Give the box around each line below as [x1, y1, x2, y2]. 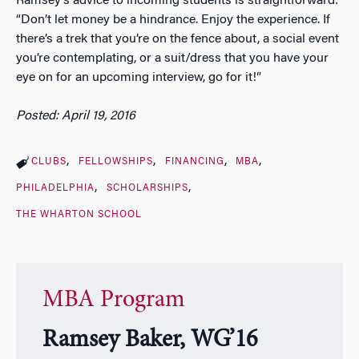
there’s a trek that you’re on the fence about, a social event [16, 32, 339, 46]
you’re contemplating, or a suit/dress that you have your [16, 51, 329, 65]
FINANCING [164, 156, 224, 167]
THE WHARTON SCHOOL [16, 209, 142, 220]
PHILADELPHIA [16, 183, 95, 193]
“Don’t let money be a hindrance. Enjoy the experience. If [16, 13, 330, 26]
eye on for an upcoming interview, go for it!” [16, 71, 261, 84]
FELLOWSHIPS [78, 156, 153, 167]
